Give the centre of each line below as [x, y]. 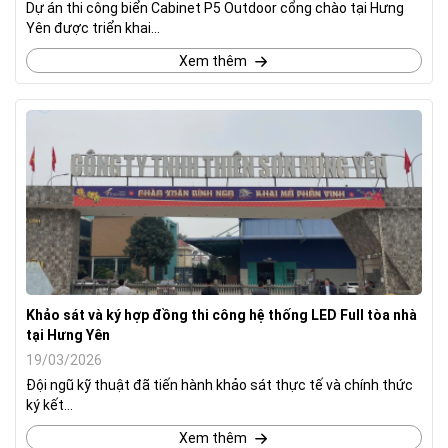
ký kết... [49, 404]
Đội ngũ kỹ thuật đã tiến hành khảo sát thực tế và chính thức [219, 384]
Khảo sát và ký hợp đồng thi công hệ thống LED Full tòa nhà [221, 314]
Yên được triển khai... [93, 27]
